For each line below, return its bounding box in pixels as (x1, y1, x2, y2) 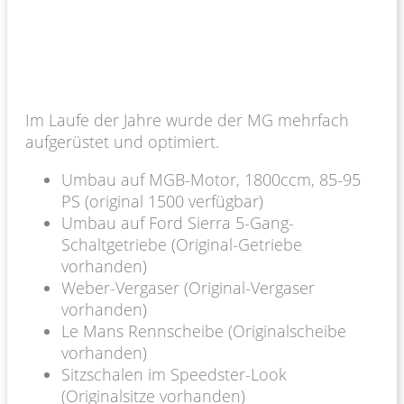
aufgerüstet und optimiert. (25, 130, 219, 152)
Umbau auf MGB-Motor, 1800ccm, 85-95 (61, 168, 361, 190)
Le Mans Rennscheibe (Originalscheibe (61, 319, 346, 342)
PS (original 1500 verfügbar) (61, 189, 263, 212)
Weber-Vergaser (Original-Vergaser (61, 276, 315, 298)
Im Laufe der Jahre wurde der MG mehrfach (25, 108, 349, 131)
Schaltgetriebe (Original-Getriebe (61, 233, 302, 255)
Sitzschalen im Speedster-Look (61, 363, 287, 385)
